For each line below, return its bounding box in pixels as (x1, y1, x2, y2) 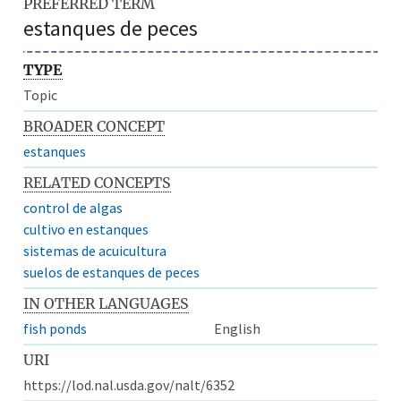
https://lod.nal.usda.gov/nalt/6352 (23, 375, 235, 394)
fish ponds (23, 319, 88, 337)
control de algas (23, 198, 124, 217)
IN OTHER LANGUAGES (23, 294, 190, 312)
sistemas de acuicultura (23, 241, 167, 260)
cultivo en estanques (23, 219, 149, 238)
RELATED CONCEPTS (23, 173, 172, 192)
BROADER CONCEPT (23, 116, 166, 135)
